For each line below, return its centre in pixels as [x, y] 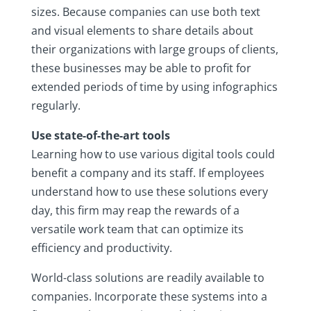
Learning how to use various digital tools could [153, 154]
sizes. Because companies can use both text [145, 12]
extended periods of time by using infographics [154, 87]
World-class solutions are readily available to [148, 278]
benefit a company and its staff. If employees [148, 173]
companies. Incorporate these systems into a [149, 297]
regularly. [56, 106]
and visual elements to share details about [142, 31]
